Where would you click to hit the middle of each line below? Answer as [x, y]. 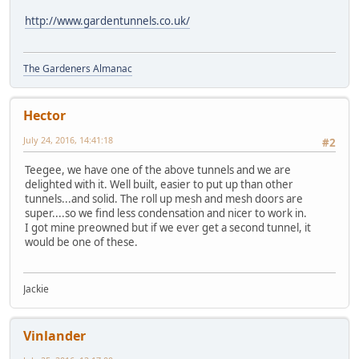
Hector [44, 115]
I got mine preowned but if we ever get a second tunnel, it [168, 228]
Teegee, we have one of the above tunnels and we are [158, 170]
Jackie [36, 289]
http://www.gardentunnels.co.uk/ [107, 21]
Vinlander [54, 336]
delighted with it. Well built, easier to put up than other [159, 185]
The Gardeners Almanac [78, 68]
